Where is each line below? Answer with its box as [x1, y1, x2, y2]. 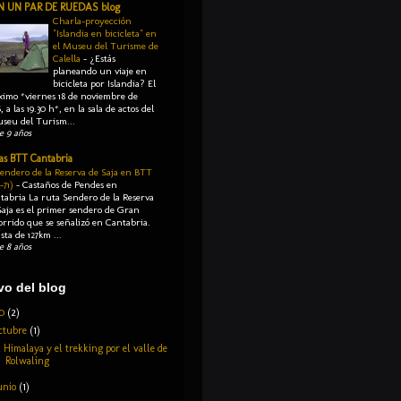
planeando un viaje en [53, 64, 147, 78]
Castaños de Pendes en [22, 178, 117, 192]
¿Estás [90, 52, 115, 65]
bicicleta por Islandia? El [53, 77, 156, 90]
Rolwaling [4, 354, 49, 368]
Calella [53, 52, 83, 65]
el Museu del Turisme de [53, 39, 158, 53]
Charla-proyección [53, 14, 132, 28]
